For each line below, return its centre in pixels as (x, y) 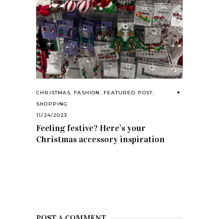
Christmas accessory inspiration (100, 139)
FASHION (87, 92)
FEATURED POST (128, 92)
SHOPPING (52, 104)
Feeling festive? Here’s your (91, 128)
